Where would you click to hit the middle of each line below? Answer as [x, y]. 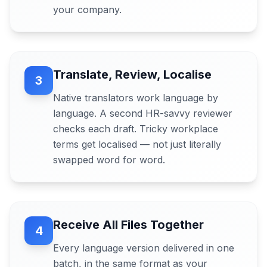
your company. [87, 10]
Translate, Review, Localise [132, 74]
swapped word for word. [109, 160]
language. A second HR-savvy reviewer [143, 113]
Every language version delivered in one [144, 248]
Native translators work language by [136, 98]
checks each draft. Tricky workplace [136, 129]
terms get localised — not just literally [137, 144]
